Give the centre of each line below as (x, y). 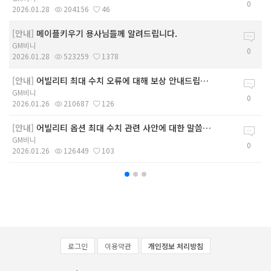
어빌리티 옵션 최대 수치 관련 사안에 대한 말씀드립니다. (119, 127)
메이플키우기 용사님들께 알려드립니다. (107, 33)
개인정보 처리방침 (176, 246)
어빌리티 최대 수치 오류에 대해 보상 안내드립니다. (118, 80)
